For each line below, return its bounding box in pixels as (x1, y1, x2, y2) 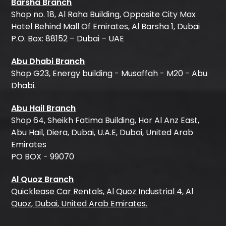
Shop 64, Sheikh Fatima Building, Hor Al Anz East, (11, 114, 200, 126)
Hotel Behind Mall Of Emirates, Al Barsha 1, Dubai (11, 20, 200, 32)
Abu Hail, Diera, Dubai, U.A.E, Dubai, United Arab (11, 126, 194, 138)
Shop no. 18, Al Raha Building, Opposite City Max (11, 8, 196, 20)
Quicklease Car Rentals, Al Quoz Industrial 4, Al (11, 185, 194, 197)
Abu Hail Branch (11, 102, 76, 114)
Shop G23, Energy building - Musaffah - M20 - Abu (11, 67, 208, 79)
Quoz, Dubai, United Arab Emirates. (11, 197, 148, 209)
